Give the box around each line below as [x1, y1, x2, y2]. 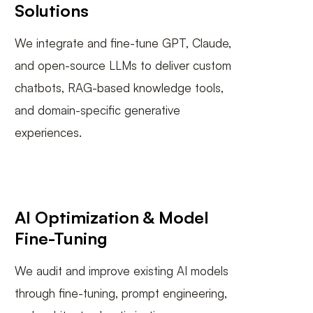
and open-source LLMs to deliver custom [15, 58, 231, 73]
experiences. [15, 125, 82, 140]
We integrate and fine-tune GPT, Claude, [15, 36, 231, 51]
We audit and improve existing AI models [15, 263, 228, 279]
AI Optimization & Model [15, 207, 208, 228]
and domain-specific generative [15, 103, 180, 118]
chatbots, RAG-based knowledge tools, [15, 80, 224, 96]
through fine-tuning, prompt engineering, [15, 286, 227, 301]
